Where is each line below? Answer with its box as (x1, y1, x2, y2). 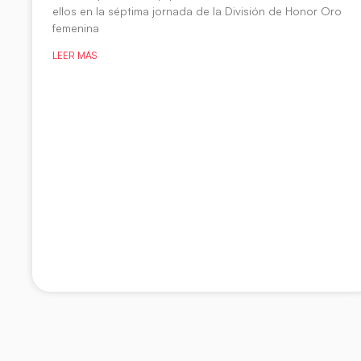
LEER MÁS (52, 49, 98, 62)
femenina (52, 21, 100, 35)
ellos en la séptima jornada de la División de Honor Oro (52, 4, 342, 19)
